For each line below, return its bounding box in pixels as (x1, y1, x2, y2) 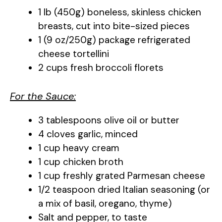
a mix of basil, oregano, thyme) (38, 197, 172, 210)
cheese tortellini (38, 47, 109, 60)
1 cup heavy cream (38, 142, 119, 155)
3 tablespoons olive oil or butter (38, 114, 179, 127)
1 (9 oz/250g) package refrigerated (38, 33, 190, 46)
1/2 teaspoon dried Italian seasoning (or (38, 183, 210, 196)
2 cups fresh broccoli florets (38, 61, 164, 74)
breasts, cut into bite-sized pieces (38, 19, 190, 32)
